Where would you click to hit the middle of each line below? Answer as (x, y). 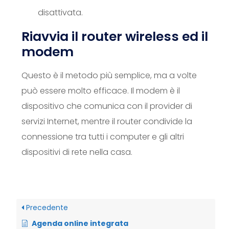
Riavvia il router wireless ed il (115, 37)
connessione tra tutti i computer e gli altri (103, 137)
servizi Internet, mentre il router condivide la (107, 121)
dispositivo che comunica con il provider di (107, 106)
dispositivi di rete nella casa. (77, 152)
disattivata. (60, 13)
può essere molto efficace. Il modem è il (101, 91)
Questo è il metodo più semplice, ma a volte (109, 75)
